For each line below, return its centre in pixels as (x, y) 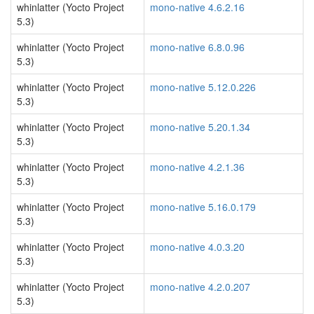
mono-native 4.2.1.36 (197, 167)
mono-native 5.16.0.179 (203, 207)
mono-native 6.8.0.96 (197, 47)
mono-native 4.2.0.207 (200, 287)
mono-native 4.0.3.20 (197, 247)
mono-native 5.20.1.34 (200, 127)
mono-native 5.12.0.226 (203, 87)
